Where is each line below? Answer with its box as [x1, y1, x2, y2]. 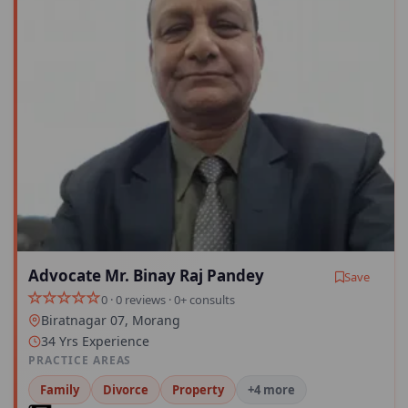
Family [40, 382, 79, 399]
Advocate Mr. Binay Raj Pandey [28, 265, 264, 287]
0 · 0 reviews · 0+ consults [101, 291, 235, 308]
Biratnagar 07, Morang [41, 311, 180, 330]
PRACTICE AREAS [28, 352, 132, 369]
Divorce [103, 382, 148, 399]
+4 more [248, 382, 295, 399]
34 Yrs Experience [41, 332, 149, 351]
